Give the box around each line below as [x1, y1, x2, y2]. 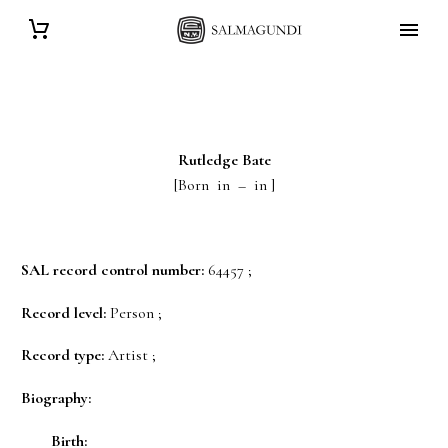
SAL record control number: [21, 260, 208, 281]
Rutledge [177, 150, 242, 170]
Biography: [21, 387, 91, 408]
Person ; [106, 302, 162, 323]
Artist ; [104, 345, 156, 366]
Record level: [21, 302, 106, 323]
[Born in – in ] [173, 175, 275, 195]
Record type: [21, 345, 104, 366]
